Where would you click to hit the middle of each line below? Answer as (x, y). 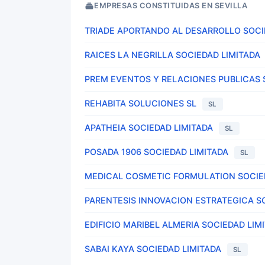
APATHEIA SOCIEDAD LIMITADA (149, 127)
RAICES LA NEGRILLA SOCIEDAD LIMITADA (172, 55)
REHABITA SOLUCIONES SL (140, 103)
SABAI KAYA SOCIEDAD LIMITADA (153, 249)
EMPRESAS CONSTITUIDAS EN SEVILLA (171, 6)
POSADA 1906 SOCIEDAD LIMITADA (156, 152)
